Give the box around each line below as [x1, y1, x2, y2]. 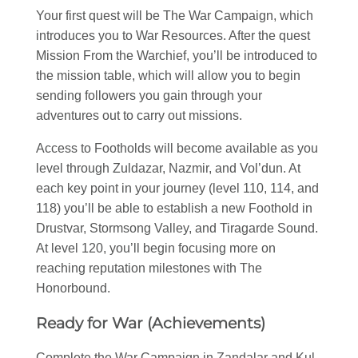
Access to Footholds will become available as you [36, 141, 318, 155]
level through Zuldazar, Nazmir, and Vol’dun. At [36, 161, 300, 175]
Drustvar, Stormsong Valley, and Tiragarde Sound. [36, 221, 318, 235]
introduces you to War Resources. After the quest [36, 28, 310, 42]
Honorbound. [36, 280, 110, 295]
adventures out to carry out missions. [36, 108, 242, 122]
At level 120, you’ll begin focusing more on [36, 241, 276, 255]
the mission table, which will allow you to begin [36, 68, 300, 82]
